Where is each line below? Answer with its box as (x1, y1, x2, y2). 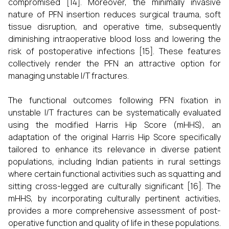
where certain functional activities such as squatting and (8, 168, 221, 179)
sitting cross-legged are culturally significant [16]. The (8, 180, 221, 192)
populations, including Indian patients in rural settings (8, 156, 221, 167)
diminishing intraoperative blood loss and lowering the (8, 33, 221, 44)
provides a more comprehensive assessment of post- (8, 205, 221, 216)
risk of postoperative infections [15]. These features (8, 45, 221, 57)
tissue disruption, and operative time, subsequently (8, 21, 221, 32)
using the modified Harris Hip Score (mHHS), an (8, 119, 221, 130)
